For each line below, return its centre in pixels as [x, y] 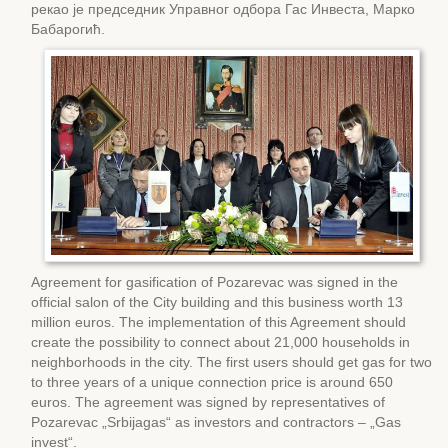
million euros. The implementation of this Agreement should [218, 321]
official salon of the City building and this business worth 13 [217, 301]
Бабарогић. [68, 28]
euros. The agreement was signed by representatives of [208, 401]
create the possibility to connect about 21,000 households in [220, 341]
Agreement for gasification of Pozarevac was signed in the [214, 281]
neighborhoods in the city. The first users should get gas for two [231, 361]
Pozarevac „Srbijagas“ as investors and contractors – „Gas [216, 421]
